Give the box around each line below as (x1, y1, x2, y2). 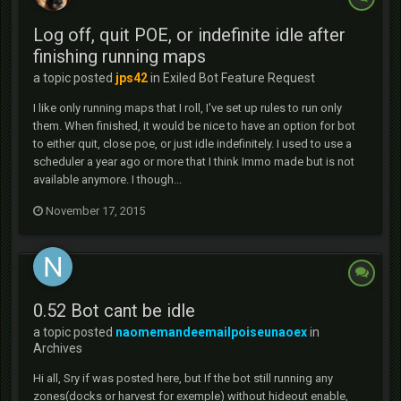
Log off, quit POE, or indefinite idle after (33, 24, 346, 46)
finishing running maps (33, 46, 206, 67)
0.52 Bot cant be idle (33, 300, 195, 321)
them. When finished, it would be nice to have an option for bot (33, 119, 355, 132)
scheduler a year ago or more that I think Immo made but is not (33, 155, 354, 168)
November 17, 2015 (46, 204, 145, 218)
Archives (33, 341, 82, 355)
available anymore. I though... (33, 173, 182, 186)
